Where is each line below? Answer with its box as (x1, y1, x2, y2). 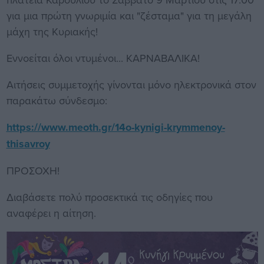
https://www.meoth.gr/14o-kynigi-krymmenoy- (6, 120, 225, 136)
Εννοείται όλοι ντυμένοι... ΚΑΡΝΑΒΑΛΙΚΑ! (6, 51, 200, 66)
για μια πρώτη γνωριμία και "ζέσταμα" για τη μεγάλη (6, 8, 252, 24)
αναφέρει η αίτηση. (6, 206, 96, 221)
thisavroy (6, 136, 50, 152)
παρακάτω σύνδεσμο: (6, 93, 107, 108)
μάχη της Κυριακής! (6, 24, 98, 39)
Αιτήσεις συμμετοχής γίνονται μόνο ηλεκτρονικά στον (6, 77, 256, 93)
